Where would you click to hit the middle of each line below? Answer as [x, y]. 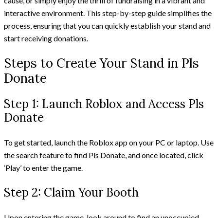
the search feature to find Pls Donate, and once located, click [104, 155]
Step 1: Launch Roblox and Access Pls [104, 104]
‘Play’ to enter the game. [43, 167]
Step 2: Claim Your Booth [71, 192]
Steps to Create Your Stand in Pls [101, 63]
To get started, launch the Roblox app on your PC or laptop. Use [109, 142]
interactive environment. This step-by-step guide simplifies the [108, 13]
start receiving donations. [46, 38]
